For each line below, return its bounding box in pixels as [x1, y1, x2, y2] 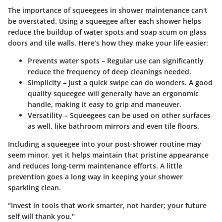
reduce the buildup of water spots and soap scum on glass [8, 27, 207, 37]
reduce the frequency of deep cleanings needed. [28, 66, 191, 76]
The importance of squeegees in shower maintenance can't [8, 5, 208, 15]
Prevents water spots [28, 55, 100, 65]
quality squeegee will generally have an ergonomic [28, 88, 199, 98]
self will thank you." [8, 211, 75, 221]
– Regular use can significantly [100, 55, 204, 65]
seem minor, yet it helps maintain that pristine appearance [8, 150, 209, 160]
